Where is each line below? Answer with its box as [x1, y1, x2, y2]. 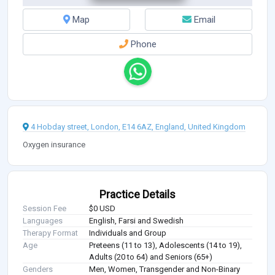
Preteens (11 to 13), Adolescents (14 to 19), [89, 241, 242, 250]
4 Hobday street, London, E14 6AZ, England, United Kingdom [31, 122, 246, 132]
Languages [23, 216, 63, 226]
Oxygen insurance [23, 140, 85, 150]
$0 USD [89, 204, 116, 214]
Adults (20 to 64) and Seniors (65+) [89, 252, 213, 262]
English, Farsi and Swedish [89, 216, 184, 226]
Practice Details [99, 188, 176, 201]
